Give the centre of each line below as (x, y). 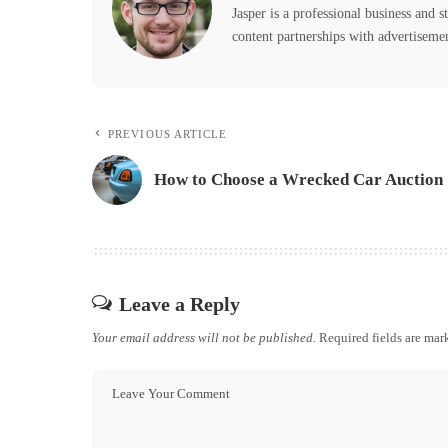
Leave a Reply (179, 303)
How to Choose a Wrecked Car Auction (298, 179)
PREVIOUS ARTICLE (168, 133)
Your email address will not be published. (204, 337)
